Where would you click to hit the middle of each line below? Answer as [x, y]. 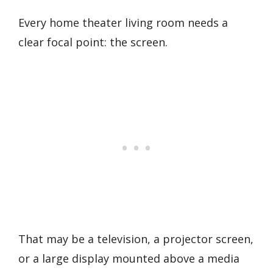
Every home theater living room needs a [123, 23]
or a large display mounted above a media [129, 258]
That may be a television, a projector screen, [136, 239]
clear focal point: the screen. [93, 42]
